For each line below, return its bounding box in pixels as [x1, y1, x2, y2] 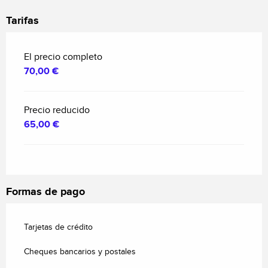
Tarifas [6, 14, 39, 28]
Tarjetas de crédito [24, 223, 93, 233]
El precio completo [24, 51, 102, 63]
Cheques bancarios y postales [24, 247, 136, 257]
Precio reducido [24, 105, 90, 117]
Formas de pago [6, 185, 85, 199]
